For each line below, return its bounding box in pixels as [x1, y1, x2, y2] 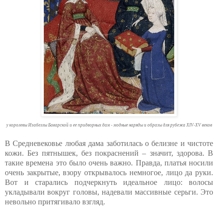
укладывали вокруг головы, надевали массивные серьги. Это [5, 187, 213, 196]
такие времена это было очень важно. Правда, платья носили [5, 158, 213, 167]
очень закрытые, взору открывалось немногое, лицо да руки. [5, 168, 213, 177]
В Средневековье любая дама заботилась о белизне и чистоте [5, 139, 213, 147]
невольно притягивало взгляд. [5, 197, 105, 206]
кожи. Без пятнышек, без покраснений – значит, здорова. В [5, 148, 213, 157]
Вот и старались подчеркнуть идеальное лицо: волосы [5, 178, 213, 186]
